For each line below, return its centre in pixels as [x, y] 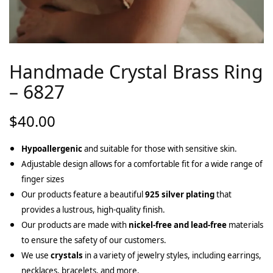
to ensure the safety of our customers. [94, 240]
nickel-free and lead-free [178, 225]
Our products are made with [75, 225]
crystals [67, 255]
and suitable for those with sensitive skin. [160, 148]
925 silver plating [180, 194]
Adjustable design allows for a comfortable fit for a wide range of [142, 164]
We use [36, 255]
